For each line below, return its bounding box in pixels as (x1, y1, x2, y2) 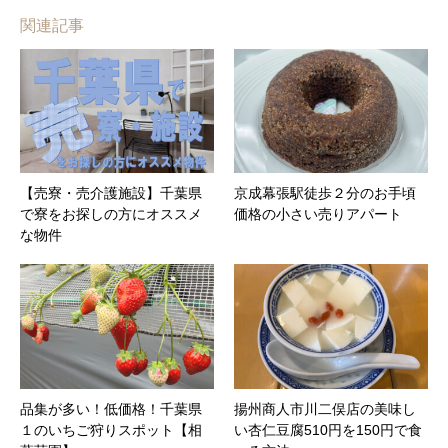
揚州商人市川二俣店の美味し (234, 401, 416, 418)
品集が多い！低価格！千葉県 (20, 401, 202, 418)
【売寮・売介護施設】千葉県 (20, 185, 202, 202)
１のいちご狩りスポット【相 (20, 422, 202, 439)
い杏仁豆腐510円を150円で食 (234, 422, 422, 439)
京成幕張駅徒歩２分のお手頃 (234, 185, 416, 202)
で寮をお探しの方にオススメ (20, 206, 202, 223)
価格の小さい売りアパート (234, 206, 402, 223)
